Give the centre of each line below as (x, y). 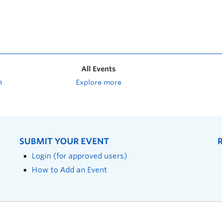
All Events (99, 69)
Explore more (99, 82)
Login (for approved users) (80, 156)
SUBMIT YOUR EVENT (64, 141)
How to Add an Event (69, 170)
